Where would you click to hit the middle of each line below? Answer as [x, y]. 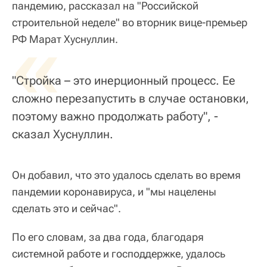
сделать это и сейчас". [66, 208]
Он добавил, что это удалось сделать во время [126, 175]
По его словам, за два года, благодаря [108, 237]
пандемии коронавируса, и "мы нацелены [114, 191]
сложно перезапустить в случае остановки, [131, 98]
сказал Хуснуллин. [63, 134]
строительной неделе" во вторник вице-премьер [130, 22]
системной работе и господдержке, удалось [119, 253]
